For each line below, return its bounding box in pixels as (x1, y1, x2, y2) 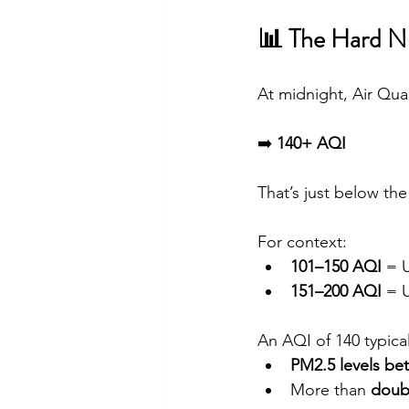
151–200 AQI (290, 280, 382, 301)
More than (290, 379, 371, 400)
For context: (257, 231, 347, 252)
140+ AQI (277, 132, 346, 153)
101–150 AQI (290, 256, 382, 277)
